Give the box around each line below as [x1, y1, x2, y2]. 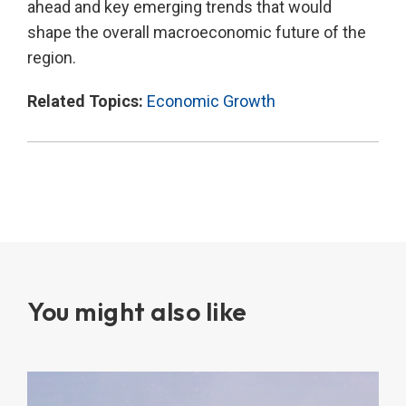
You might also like [27, 295, 247, 328]
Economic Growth [147, 92, 275, 111]
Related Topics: [27, 92, 147, 111]
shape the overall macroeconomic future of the [27, 23, 366, 43]
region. [27, 48, 76, 68]
